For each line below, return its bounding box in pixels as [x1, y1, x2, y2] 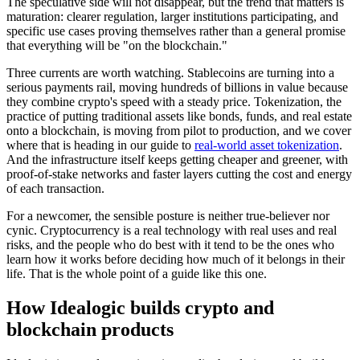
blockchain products [6, 319, 174, 341]
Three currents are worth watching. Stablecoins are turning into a [6, 66, 334, 80]
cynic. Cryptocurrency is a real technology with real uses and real [6, 223, 337, 238]
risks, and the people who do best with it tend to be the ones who [6, 238, 334, 252]
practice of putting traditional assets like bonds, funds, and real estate [6, 109, 352, 124]
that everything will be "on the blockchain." [6, 39, 227, 53]
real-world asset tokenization [194, 138, 339, 153]
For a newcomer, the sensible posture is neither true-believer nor [6, 209, 329, 223]
